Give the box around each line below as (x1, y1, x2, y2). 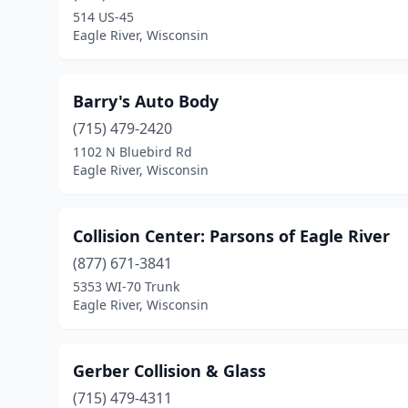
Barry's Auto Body (73, 90, 219, 112)
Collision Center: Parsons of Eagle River (73, 225, 390, 247)
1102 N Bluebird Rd (73, 143, 192, 160)
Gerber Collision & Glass (73, 360, 266, 382)
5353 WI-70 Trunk (73, 278, 179, 295)
